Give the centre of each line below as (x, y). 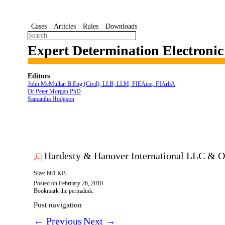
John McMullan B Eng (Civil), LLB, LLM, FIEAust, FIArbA (101, 84)
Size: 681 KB (50, 174)
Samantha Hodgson (51, 99)
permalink (81, 191)
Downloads (121, 26)
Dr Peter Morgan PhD (54, 91)
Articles (65, 26)
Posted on (46, 184)
